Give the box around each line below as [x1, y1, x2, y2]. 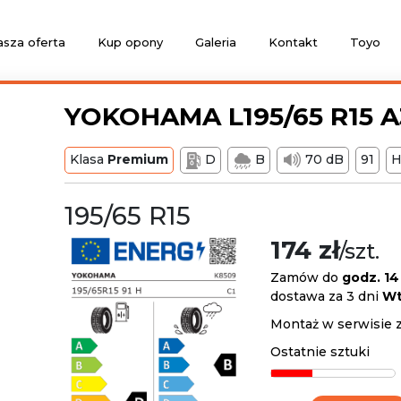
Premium [107, 151, 168, 167]
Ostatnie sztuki [270, 344, 370, 360]
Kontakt [268, 35, 318, 49]
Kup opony [97, 35, 163, 49]
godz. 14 [342, 269, 399, 286]
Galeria [194, 35, 236, 49]
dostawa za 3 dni [270, 288, 382, 304]
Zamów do [270, 269, 342, 286]
